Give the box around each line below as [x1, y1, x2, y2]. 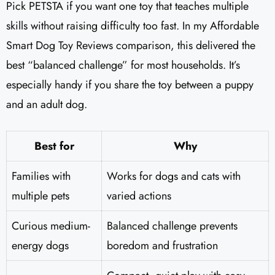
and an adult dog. [6, 96, 87, 113]
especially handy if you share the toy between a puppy [6, 77, 254, 93]
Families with [12, 168, 71, 185]
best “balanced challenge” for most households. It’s [6, 57, 240, 74]
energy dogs [12, 238, 69, 254]
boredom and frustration [107, 238, 218, 254]
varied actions [107, 188, 171, 204]
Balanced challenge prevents [107, 218, 238, 234]
